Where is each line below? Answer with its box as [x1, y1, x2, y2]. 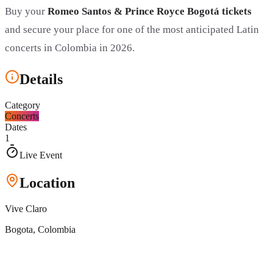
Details [19, 71, 63, 88]
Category [5, 100, 40, 111]
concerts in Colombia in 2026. [5, 42, 135, 54]
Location [19, 175, 75, 191]
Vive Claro [5, 203, 47, 214]
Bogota [5, 224, 33, 235]
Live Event [19, 150, 62, 161]
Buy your [5, 5, 48, 18]
